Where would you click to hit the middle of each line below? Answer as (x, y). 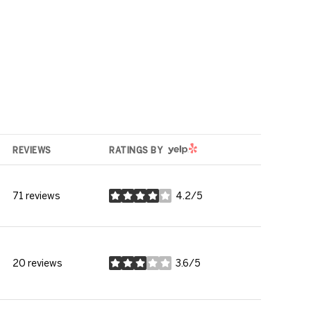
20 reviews (37, 263)
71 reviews (36, 196)
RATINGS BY (136, 150)
